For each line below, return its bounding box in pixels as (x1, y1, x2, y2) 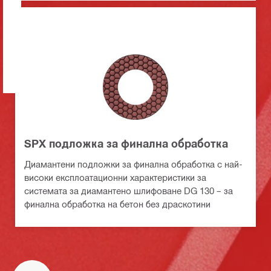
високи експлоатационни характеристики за (24, 172, 206, 183)
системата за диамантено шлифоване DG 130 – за (24, 185, 233, 197)
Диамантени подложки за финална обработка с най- (24, 158, 243, 170)
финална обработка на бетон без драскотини (24, 198, 211, 210)
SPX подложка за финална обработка (24, 137, 228, 151)
